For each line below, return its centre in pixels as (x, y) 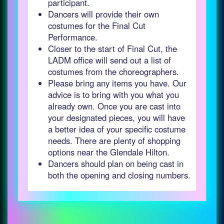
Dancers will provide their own (103, 14)
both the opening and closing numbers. (119, 175)
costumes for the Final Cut (97, 25)
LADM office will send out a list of (109, 60)
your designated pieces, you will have (116, 117)
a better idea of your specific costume (117, 129)
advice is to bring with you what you (113, 94)
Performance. (73, 37)
